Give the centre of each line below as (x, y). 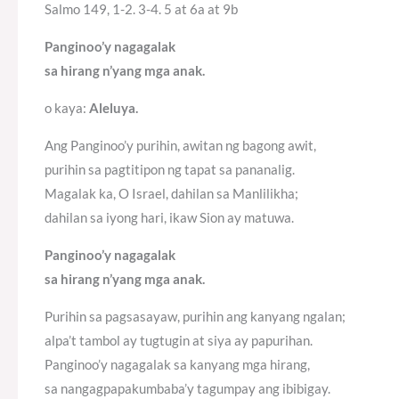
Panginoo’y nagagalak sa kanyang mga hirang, (177, 365)
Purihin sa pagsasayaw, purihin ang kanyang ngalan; (195, 317)
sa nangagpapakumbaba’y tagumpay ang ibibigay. (187, 389)
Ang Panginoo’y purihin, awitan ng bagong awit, (180, 146)
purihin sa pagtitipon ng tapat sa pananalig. (170, 170)
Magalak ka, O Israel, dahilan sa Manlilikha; (171, 194)
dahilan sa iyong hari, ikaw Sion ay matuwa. (169, 218)
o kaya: (67, 108)
